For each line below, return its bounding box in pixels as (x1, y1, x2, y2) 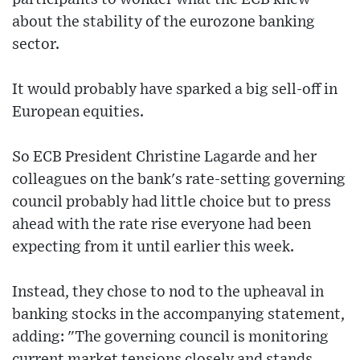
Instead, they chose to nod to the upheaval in (12, 284, 324, 301)
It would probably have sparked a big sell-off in (12, 82, 337, 98)
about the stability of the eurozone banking (12, 14, 315, 31)
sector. (12, 37, 59, 53)
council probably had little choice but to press (12, 194, 331, 211)
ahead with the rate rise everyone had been (12, 217, 311, 233)
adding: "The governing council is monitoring (12, 329, 329, 346)
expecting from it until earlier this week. (12, 239, 294, 256)
